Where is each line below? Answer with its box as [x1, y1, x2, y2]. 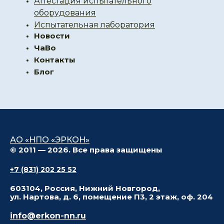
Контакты [34, 55, 75, 64]
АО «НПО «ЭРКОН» [10, 135, 89, 144]
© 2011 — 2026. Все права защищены [10, 145, 162, 154]
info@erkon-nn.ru [10, 211, 86, 220]
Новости [34, 31, 70, 40]
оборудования [34, 8, 96, 17]
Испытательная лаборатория [34, 20, 155, 29]
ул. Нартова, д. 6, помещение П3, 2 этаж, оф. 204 [10, 192, 213, 201]
